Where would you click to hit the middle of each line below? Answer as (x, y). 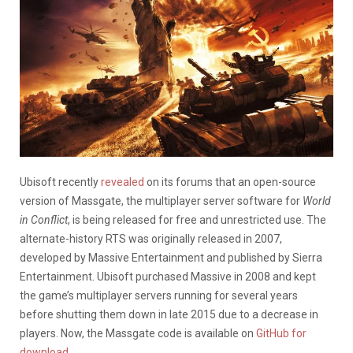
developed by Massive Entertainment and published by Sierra (171, 257)
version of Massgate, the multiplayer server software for (161, 201)
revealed (123, 182)
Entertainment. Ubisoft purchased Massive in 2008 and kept (168, 276)
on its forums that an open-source (230, 182)
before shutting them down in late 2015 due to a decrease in (169, 314)
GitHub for (281, 333)
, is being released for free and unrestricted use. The (197, 219)
